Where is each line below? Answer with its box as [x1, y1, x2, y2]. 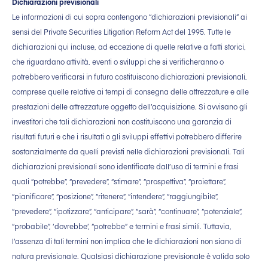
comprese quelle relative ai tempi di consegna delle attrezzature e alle [12, 87, 249, 97]
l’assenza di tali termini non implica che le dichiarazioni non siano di [12, 236, 242, 246]
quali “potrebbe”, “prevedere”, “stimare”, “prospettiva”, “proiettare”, [12, 176, 226, 187]
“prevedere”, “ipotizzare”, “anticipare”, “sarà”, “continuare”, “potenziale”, [12, 206, 242, 217]
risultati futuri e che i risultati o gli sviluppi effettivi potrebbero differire [12, 132, 242, 142]
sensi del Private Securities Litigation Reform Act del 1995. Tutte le [12, 27, 231, 37]
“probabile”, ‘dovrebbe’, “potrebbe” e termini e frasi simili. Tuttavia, [12, 221, 232, 232]
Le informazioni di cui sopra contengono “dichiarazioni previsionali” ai [12, 12, 247, 22]
